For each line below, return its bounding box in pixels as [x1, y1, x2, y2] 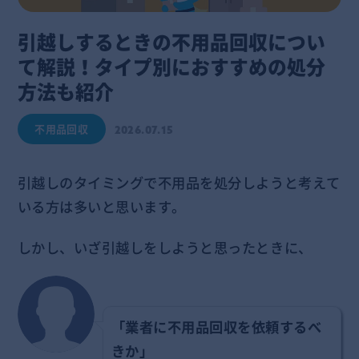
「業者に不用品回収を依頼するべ [111, 317, 322, 338]
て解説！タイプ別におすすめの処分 [17, 51, 325, 81]
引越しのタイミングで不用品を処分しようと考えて [17, 171, 341, 193]
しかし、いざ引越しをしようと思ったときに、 [17, 237, 313, 259]
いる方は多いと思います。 [17, 196, 186, 217]
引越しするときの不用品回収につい [17, 26, 325, 56]
